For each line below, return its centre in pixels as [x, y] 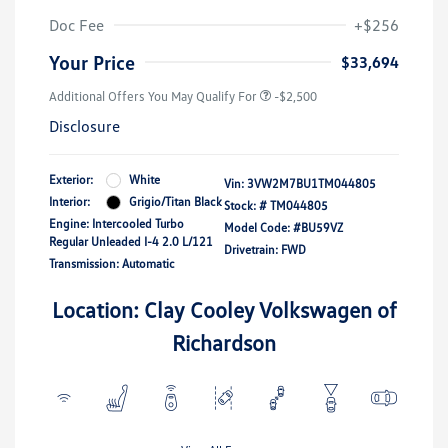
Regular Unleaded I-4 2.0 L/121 [131, 242]
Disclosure [84, 126]
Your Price [92, 62]
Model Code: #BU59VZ [283, 228]
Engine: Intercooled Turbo [116, 224]
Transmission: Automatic [112, 264]
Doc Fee [76, 25]
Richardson [224, 343]
